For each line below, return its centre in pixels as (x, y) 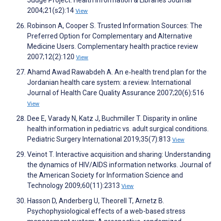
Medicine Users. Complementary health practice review (113, 47)
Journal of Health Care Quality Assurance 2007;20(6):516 (116, 93)
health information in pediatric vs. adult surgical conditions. (118, 129)
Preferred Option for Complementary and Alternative (110, 36)
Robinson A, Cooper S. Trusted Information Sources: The (115, 26)
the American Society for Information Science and (105, 175)
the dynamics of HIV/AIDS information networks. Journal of (119, 165)
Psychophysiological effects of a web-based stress (106, 211)
